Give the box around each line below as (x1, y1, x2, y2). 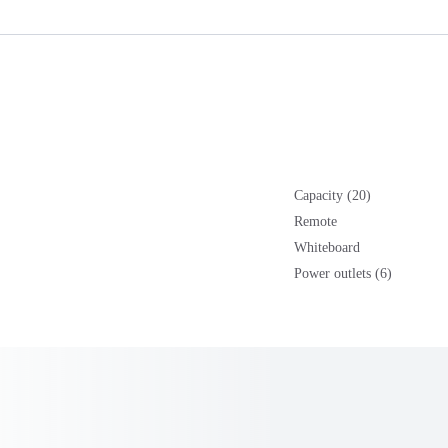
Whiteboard (294, 240, 360, 256)
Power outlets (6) (294, 266, 392, 282)
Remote (294, 214, 337, 230)
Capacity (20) (294, 188, 371, 204)
